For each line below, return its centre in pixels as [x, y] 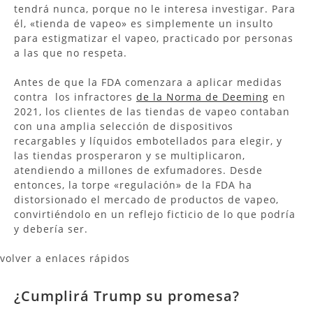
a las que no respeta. [71, 52]
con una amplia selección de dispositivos [124, 126]
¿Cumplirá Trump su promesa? [127, 296]
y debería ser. [53, 228]
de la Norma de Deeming [203, 96]
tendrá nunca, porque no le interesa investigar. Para [155, 8]
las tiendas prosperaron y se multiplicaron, [130, 155]
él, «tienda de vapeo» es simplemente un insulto [144, 23]
